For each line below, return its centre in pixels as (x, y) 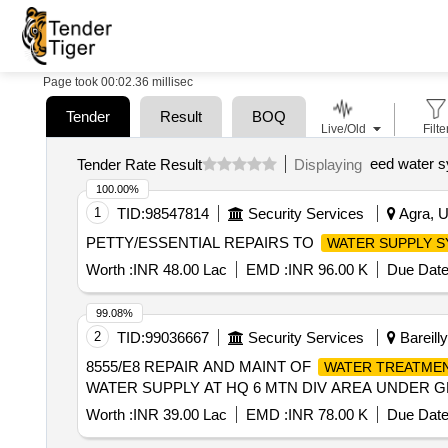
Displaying (331, 164)
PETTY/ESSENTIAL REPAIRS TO (201, 242)
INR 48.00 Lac (179, 269)
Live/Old (343, 129)
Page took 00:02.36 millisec (118, 82)
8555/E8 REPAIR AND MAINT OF (200, 366)
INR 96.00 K (327, 269)
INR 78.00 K (327, 414)
